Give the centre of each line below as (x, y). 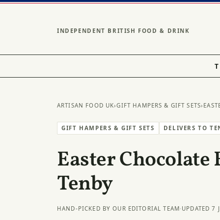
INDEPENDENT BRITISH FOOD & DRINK (124, 31)
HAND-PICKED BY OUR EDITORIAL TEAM (119, 208)
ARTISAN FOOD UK (86, 105)
